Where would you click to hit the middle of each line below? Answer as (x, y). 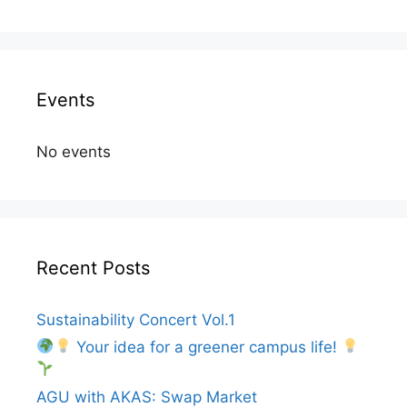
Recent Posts (93, 268)
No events (74, 151)
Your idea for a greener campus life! (206, 347)
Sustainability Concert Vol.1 (136, 319)
